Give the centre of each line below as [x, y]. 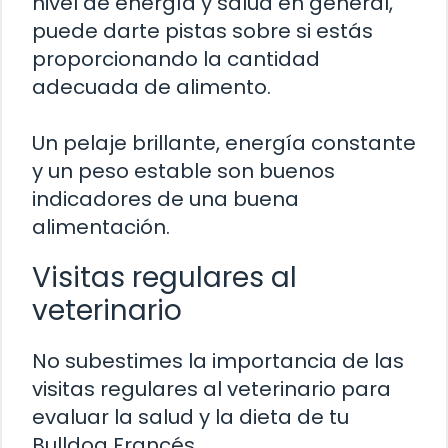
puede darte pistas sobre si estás [202, 30]
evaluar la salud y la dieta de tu [190, 416]
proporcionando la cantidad [176, 58]
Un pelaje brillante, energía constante [224, 142]
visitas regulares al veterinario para [211, 388]
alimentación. [101, 226]
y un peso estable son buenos [183, 170]
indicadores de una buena [165, 198]
